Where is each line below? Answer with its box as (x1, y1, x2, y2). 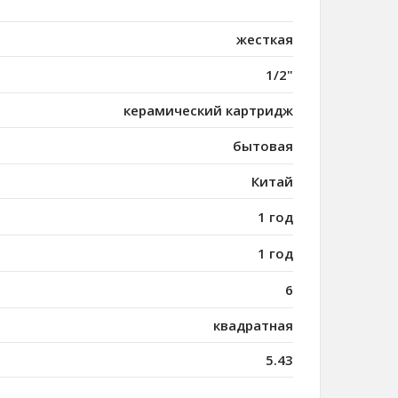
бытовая (233, 137, 293, 155)
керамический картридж (123, 101, 293, 120)
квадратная (213, 316, 293, 335)
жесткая (236, 30, 293, 49)
